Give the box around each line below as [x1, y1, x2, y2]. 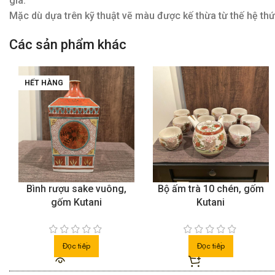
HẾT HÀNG [24, 79, 63, 88]
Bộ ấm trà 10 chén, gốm [157, 183, 264, 195]
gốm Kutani [50, 196, 102, 209]
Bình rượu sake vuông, [26, 183, 126, 195]
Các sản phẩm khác [9, 37, 127, 53]
